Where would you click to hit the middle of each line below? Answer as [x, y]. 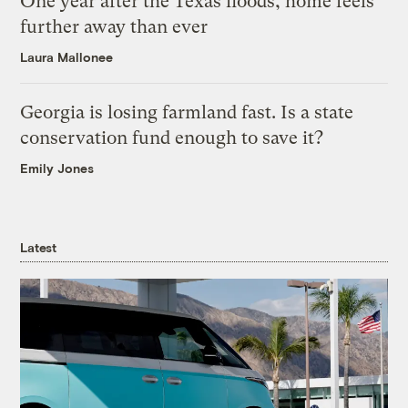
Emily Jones [57, 168]
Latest [38, 247]
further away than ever [114, 26]
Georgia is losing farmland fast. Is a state [187, 112]
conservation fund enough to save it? [172, 138]
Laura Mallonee [67, 56]
